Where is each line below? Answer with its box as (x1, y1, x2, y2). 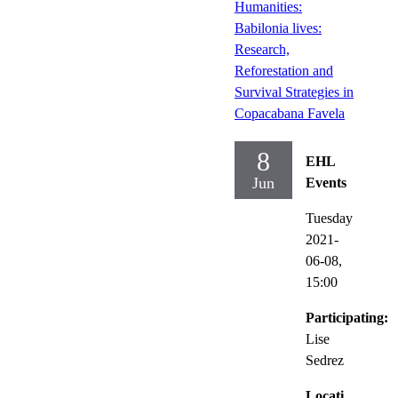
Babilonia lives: (235, 20, 322, 36)
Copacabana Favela (235, 105, 345, 121)
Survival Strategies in (235, 84, 354, 99)
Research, (235, 41, 290, 57)
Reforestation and (235, 62, 333, 78)
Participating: (306, 309, 388, 325)
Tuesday (306, 210, 353, 226)
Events (306, 174, 346, 190)
